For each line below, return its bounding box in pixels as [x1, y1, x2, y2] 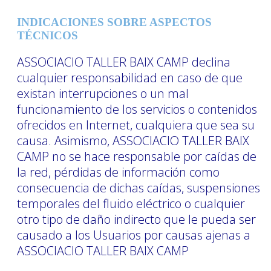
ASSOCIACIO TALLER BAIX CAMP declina [17, 53, 230, 70]
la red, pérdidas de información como [17, 163, 220, 180]
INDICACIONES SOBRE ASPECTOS [17, 15, 212, 28]
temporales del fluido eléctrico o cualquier [17, 195, 245, 212]
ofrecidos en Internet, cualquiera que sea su [17, 116, 255, 133]
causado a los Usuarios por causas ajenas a [17, 226, 250, 243]
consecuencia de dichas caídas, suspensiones [17, 179, 260, 196]
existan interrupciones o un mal [17, 85, 189, 102]
